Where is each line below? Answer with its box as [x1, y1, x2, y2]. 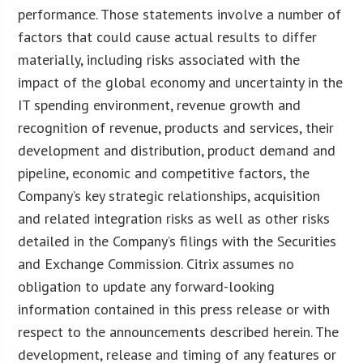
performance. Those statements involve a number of [18, 4, 342, 23]
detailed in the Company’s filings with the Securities [18, 231, 337, 250]
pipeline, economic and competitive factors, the [18, 163, 310, 182]
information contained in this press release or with [18, 299, 331, 318]
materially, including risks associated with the [18, 49, 301, 69]
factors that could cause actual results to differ [18, 27, 318, 46]
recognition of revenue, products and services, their [18, 117, 335, 137]
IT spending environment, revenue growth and [18, 95, 301, 114]
